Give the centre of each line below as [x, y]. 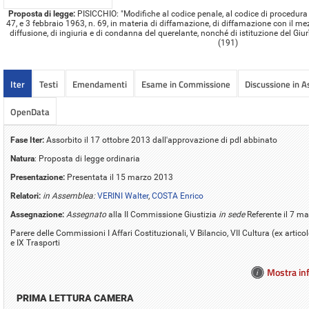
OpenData [30, 111]
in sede [232, 214]
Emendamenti [100, 84]
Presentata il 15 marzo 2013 [119, 177]
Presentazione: [38, 177]
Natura [22, 158]
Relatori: [27, 196]
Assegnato [86, 214]
